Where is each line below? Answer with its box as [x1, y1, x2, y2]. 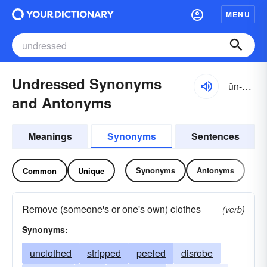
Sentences [191, 129, 240, 143]
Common [23, 164, 57, 176]
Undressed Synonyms [12, 73, 162, 94]
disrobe [181, 246, 213, 260]
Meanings [27, 129, 72, 143]
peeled [136, 246, 166, 260]
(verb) [222, 203, 245, 215]
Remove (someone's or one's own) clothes [22, 202, 201, 216]
